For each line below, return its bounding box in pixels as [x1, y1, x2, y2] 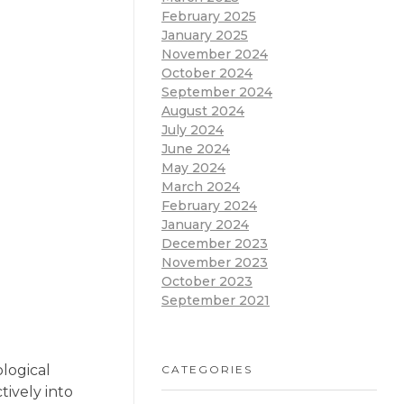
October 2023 [161, 273, 252, 290]
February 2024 [161, 197, 257, 215]
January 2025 [161, 27, 248, 44]
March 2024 [161, 179, 240, 196]
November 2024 [161, 46, 268, 63]
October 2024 [161, 65, 252, 82]
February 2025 [161, 8, 256, 25]
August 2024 [161, 103, 244, 120]
